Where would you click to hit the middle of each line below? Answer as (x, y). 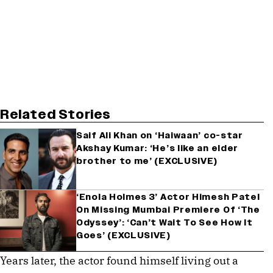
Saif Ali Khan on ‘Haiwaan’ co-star (160, 135)
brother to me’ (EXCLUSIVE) (147, 161)
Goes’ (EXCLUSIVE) (123, 235)
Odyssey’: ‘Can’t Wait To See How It (165, 222)
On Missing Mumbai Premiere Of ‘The (168, 210)
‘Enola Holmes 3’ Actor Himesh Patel (168, 197)
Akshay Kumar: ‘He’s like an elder (158, 148)
